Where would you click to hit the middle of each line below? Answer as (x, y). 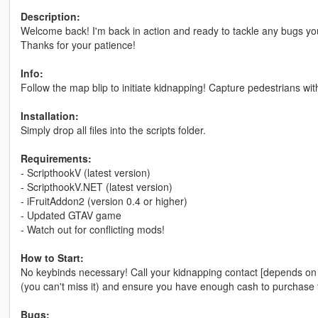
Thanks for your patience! (78, 44)
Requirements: (56, 158)
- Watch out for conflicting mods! (92, 229)
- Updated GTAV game (71, 215)
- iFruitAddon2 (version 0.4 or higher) (104, 201)
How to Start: (52, 257)
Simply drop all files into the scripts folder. (113, 130)
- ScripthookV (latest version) (85, 172)
